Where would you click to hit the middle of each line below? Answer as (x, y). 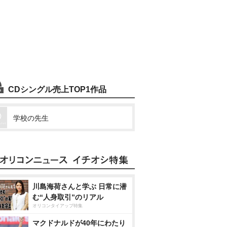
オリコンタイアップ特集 (58, 206)
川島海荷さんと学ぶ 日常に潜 (80, 186)
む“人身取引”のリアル (68, 197)
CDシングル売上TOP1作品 (57, 89)
